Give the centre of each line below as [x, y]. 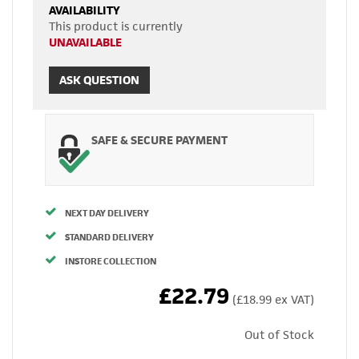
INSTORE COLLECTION [111, 261]
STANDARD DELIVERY [109, 237]
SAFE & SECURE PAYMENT [159, 140]
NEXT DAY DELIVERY [107, 213]
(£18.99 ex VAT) [273, 299]
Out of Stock [279, 335]
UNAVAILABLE [85, 42]
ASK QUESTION [99, 80]
